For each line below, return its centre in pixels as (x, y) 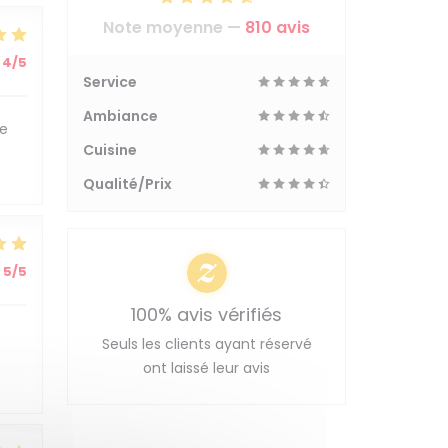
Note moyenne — (174, 27)
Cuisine (110, 150)
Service (110, 82)
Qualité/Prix (127, 184)
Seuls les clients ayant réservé (206, 344)
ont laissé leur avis (206, 368)
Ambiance (120, 116)
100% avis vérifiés (206, 314)
